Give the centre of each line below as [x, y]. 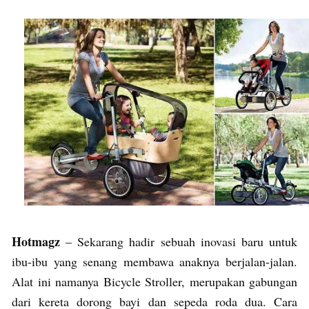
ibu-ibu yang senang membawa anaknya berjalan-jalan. [154, 262]
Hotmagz [36, 242]
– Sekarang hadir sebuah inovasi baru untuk [179, 242]
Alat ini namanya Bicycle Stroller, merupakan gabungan [154, 282]
